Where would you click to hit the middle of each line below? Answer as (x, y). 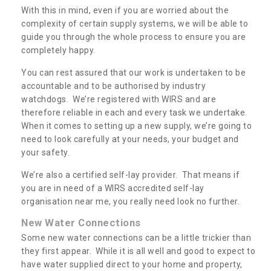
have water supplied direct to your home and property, (132, 264)
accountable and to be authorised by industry (113, 86)
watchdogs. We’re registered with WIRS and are (119, 99)
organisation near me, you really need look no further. (130, 201)
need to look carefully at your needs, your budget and (130, 139)
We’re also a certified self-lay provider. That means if (130, 175)
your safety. (47, 152)
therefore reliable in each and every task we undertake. (135, 112)
